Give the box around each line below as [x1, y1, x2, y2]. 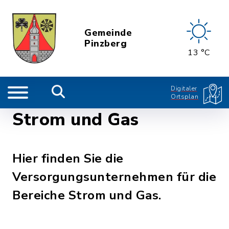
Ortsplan [171, 93, 198, 101]
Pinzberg [84, 37, 127, 50]
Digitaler [171, 84, 197, 93]
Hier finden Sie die [12, 150, 124, 167]
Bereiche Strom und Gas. [12, 187, 162, 203]
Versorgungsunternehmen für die [12, 169, 216, 185]
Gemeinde [84, 27, 132, 39]
